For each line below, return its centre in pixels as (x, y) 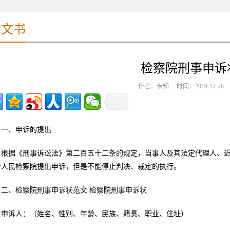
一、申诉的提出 (26, 130)
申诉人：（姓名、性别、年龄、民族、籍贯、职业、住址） (94, 214)
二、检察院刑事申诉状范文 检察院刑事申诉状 (74, 190)
